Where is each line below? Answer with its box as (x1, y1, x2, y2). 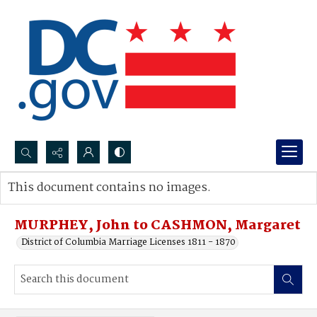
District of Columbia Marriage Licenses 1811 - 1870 (21, 235, 236, 250)
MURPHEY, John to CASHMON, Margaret (14, 215, 301, 236)
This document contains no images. (8, 178, 211, 197)
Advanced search (22, 195, 95, 209)
